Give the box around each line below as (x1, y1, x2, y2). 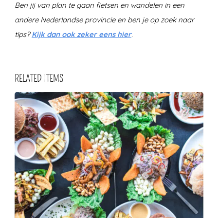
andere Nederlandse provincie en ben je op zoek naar (15, 15, 194, 24)
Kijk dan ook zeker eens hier (32, 29, 131, 39)
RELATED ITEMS (15, 72, 63, 84)
